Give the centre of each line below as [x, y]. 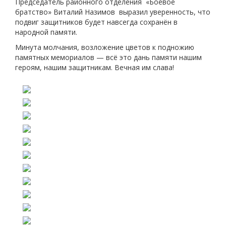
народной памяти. [46, 32]
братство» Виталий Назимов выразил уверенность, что [113, 12]
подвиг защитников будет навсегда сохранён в [96, 22]
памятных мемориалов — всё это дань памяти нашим [108, 57]
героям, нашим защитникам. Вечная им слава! [95, 67]
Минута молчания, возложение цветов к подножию [105, 47]
